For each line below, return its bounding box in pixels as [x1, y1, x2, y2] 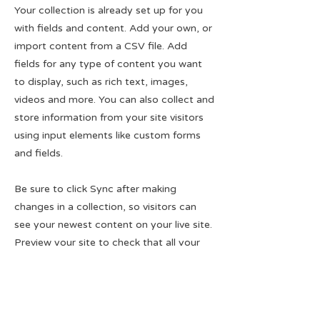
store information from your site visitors [14, 111, 204, 124]
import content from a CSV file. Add [14, 40, 187, 52]
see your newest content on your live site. [14, 219, 212, 231]
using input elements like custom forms [14, 129, 201, 141]
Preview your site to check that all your [14, 236, 200, 249]
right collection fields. [14, 272, 116, 284]
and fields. [14, 147, 63, 159]
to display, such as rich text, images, [14, 76, 188, 88]
